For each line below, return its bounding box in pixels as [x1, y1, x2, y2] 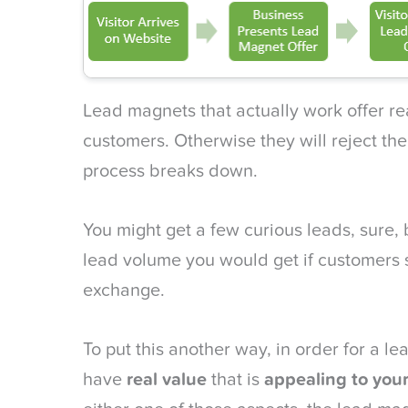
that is [207, 370, 264, 390]
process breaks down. [83, 161, 262, 181]
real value [127, 370, 207, 390]
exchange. [83, 280, 165, 301]
